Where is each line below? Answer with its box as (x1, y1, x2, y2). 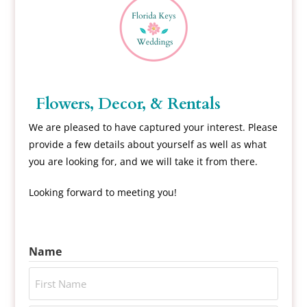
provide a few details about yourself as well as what (29, 138, 267, 151)
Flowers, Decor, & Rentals (36, 93, 221, 115)
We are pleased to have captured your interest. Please (29, 121, 278, 134)
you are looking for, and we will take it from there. (29, 155, 258, 169)
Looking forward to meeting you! (29, 186, 177, 199)
